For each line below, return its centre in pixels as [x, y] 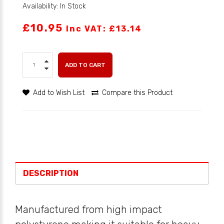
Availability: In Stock [54, 6]
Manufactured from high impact [88, 209]
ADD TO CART [85, 65]
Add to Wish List [59, 93]
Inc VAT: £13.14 [104, 29]
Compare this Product [137, 93]
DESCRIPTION [51, 173]
